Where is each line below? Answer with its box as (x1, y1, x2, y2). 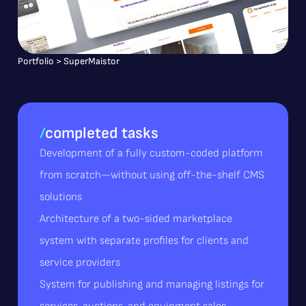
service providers (40, 256, 120, 269)
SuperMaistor (64, 55, 120, 67)
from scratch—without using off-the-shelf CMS (40, 169, 264, 182)
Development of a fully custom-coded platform (40, 147, 263, 160)
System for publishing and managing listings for (40, 278, 264, 291)
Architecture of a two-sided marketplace (40, 212, 232, 225)
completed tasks (45, 124, 158, 143)
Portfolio (18, 55, 54, 67)
